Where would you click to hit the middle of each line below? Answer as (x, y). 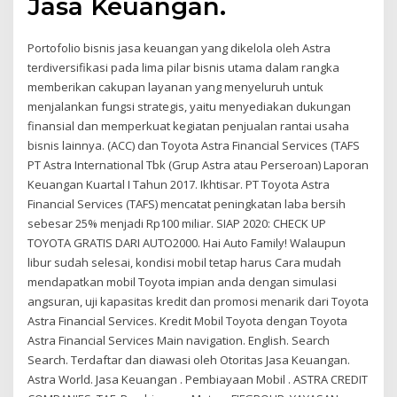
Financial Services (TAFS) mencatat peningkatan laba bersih (187, 204)
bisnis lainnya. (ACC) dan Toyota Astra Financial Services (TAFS (194, 146)
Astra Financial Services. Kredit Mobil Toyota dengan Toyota (188, 321)
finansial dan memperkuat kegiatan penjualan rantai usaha (189, 126)
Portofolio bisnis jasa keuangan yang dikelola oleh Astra (179, 48)
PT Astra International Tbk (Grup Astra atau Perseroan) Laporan (198, 165)
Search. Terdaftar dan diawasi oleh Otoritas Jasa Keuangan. (189, 360)
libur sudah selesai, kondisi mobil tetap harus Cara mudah (185, 263)
